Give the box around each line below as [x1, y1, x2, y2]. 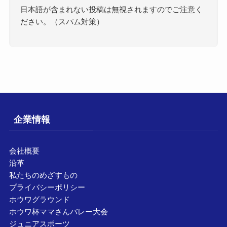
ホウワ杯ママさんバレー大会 [9, 207, 108, 216]
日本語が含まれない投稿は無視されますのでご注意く [20, 5, 203, 14]
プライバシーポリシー [9, 182, 85, 192]
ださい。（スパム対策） [20, 17, 104, 26]
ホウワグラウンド [9, 195, 70, 204]
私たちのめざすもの [9, 170, 78, 179]
